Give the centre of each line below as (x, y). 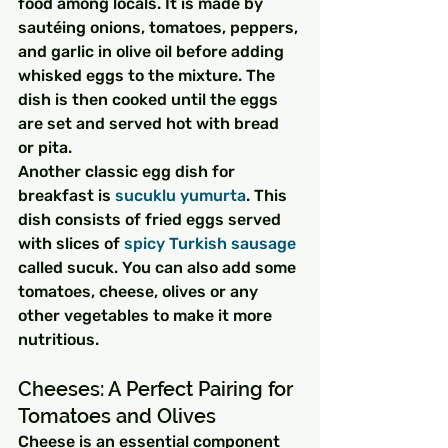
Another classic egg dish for (128, 171)
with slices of (71, 243)
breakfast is (66, 195)
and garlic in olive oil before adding (153, 51)
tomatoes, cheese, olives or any (140, 291)
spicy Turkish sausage (210, 243)
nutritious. (58, 339)
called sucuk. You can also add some (159, 267)
